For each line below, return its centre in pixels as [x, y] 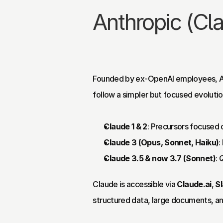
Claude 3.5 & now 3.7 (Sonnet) [160, 158]
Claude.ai [194, 184]
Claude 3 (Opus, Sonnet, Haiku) [161, 142]
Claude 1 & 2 [125, 126]
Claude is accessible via [135, 184]
